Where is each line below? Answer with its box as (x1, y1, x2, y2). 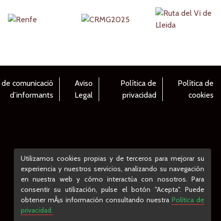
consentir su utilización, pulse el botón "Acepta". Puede (21, 184, 204, 194)
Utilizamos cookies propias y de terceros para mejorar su (21, 153, 204, 163)
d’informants (9, 90, 53, 100)
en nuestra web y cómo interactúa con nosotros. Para (21, 174, 204, 184)
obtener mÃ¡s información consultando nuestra (21, 195, 172, 204)
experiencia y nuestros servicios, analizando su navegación (21, 164, 204, 173)
